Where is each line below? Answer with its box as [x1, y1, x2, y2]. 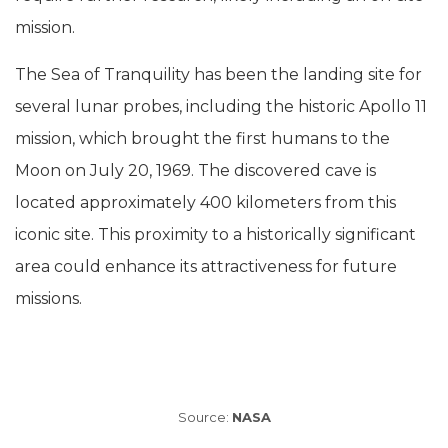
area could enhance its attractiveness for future [15, 257, 397, 277]
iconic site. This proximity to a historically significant [15, 225, 416, 245]
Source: [177, 408, 232, 425]
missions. [15, 289, 82, 309]
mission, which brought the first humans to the [15, 129, 390, 149]
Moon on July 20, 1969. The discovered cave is [15, 161, 376, 181]
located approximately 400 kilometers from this [15, 193, 396, 213]
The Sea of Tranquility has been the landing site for [15, 65, 422, 85]
